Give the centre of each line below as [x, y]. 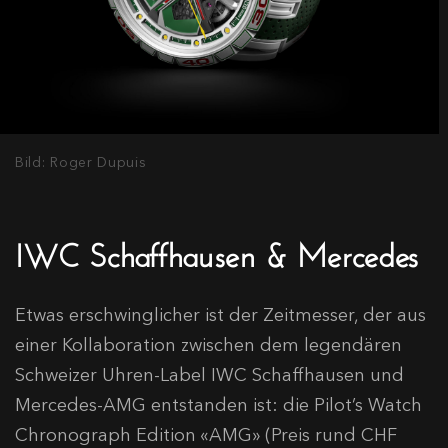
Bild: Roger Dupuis [81, 161]
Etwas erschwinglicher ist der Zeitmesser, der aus [220, 314]
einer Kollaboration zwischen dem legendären [208, 344]
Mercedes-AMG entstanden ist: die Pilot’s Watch [218, 404]
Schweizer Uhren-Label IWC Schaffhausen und [209, 374]
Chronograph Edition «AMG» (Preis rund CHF [206, 434]
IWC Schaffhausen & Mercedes [216, 250]
